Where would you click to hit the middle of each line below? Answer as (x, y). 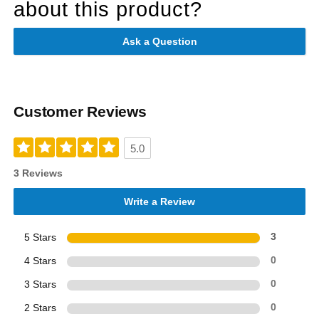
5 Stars (41, 237)
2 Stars (41, 308)
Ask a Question (159, 42)
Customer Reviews (80, 111)
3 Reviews (38, 173)
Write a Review (159, 202)
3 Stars (41, 284)
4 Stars (41, 261)
